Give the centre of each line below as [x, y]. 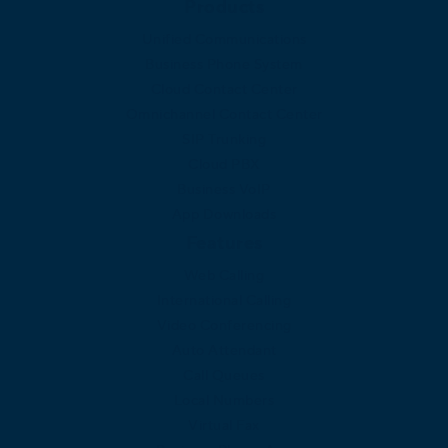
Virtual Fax [224, 424]
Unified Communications [224, 38]
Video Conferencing [224, 324]
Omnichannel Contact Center [224, 113]
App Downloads [224, 213]
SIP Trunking [224, 138]
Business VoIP [224, 188]
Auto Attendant [224, 349]
